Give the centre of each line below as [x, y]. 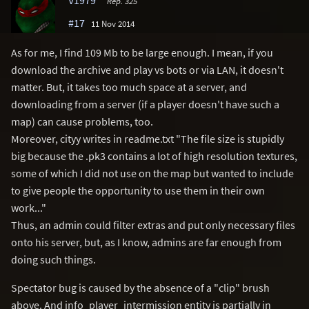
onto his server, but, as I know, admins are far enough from [146, 242]
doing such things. [53, 259]
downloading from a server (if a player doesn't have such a [145, 104]
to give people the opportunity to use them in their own [138, 190]
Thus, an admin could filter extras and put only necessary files [153, 225]
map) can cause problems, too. [82, 121]
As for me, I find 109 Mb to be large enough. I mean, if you [142, 52]
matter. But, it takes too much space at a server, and [129, 87]
